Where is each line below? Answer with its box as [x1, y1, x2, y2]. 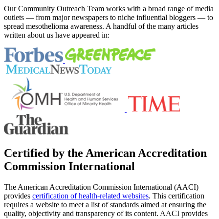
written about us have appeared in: [4, 30, 109, 39]
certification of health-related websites [32, 192, 149, 200]
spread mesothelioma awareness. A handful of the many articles [4, 22, 198, 30]
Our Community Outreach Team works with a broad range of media [4, 4, 214, 13]
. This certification [149, 192, 204, 200]
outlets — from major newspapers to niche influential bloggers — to [4, 13, 213, 22]
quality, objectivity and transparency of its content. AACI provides [4, 209, 208, 218]
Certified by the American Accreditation [4, 147, 207, 160]
